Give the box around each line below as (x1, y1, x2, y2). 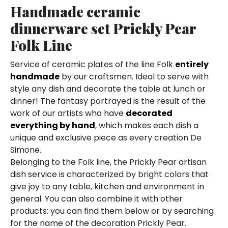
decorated (126, 107, 173, 120)
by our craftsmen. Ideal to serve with (60, 71, 209, 83)
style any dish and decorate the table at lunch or (10, 83, 206, 95)
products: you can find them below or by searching (10, 205, 214, 217)
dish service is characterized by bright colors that (10, 168, 209, 181)
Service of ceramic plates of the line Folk (10, 59, 175, 71)
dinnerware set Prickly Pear (10, 19, 196, 38)
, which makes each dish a (95, 120, 198, 132)
